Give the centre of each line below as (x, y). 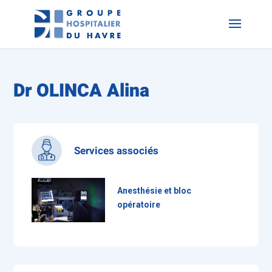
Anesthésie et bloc (154, 191)
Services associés (117, 151)
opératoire (138, 205)
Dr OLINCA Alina (82, 91)
